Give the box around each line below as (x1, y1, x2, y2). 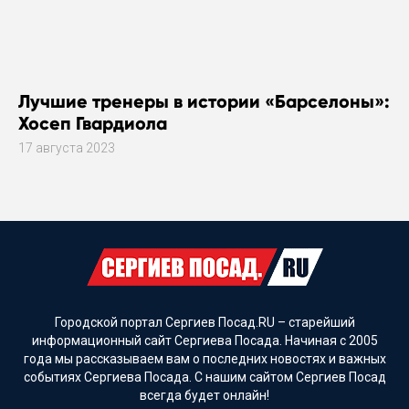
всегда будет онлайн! (140, 387, 269, 403)
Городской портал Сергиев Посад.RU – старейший (54, 314, 355, 330)
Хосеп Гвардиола (18, 111, 167, 134)
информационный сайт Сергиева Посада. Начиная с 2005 (31, 332, 378, 348)
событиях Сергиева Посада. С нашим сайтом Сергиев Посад (23, 369, 386, 384)
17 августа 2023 (18, 140, 115, 155)
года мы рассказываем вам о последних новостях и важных (23, 351, 386, 366)
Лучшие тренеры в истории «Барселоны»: (18, 89, 390, 112)
